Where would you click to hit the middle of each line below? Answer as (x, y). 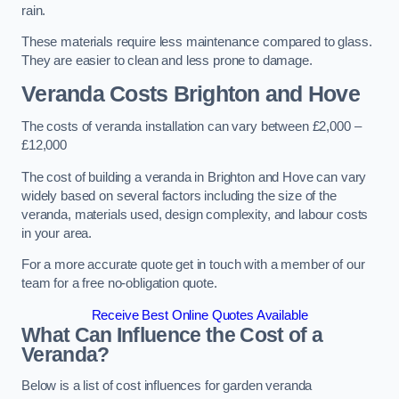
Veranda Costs (95, 94)
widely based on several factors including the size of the (179, 195)
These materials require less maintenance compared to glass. (197, 42)
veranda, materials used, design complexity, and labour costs (195, 214)
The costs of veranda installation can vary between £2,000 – (191, 127)
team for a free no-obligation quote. (119, 284)
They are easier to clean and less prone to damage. (167, 61)
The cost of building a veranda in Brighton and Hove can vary (194, 177)
